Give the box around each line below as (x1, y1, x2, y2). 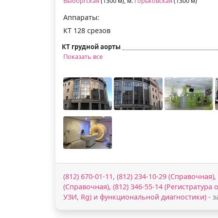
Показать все (63, 52, 103, 61)
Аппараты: (63, 12, 99, 22)
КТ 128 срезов (63, 25, 110, 35)
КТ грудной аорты (62, 42, 121, 51)
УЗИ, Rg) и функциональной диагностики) (63, 192, 206, 201)
